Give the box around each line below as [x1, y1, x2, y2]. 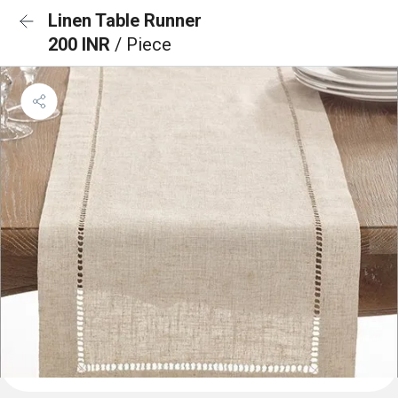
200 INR [48, 34, 115, 55]
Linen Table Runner [48, 10, 202, 31]
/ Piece [115, 34, 171, 55]
